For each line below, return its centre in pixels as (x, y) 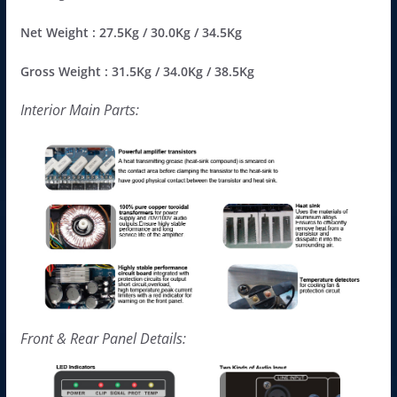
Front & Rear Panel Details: (103, 338)
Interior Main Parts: (79, 109)
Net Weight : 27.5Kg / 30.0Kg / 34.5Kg (131, 32)
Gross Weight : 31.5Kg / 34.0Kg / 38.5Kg (137, 71)
